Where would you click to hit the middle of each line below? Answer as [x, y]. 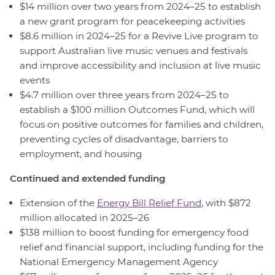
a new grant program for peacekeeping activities [132, 21]
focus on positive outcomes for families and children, [141, 125]
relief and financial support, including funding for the [141, 247]
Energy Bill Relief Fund [149, 203]
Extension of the [58, 203]
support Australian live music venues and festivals [134, 51]
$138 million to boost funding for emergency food [134, 233]
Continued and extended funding [88, 179]
